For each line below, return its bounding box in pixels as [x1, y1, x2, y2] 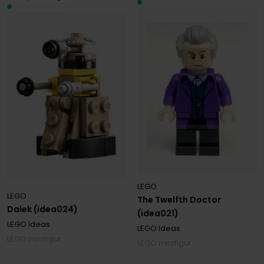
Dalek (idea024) [6, 203, 78, 215]
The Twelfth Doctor [137, 194, 222, 206]
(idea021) [137, 207, 179, 220]
